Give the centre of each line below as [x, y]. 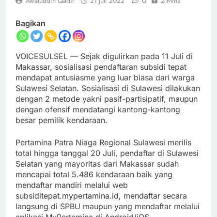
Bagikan [31, 23]
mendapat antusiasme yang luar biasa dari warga [105, 78]
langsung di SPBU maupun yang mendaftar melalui [108, 207]
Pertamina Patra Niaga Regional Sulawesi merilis [103, 143]
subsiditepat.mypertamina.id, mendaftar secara [101, 196]
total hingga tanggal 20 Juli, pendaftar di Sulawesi [107, 153]
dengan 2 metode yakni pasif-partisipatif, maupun [107, 99]
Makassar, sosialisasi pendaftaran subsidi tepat [101, 67]
